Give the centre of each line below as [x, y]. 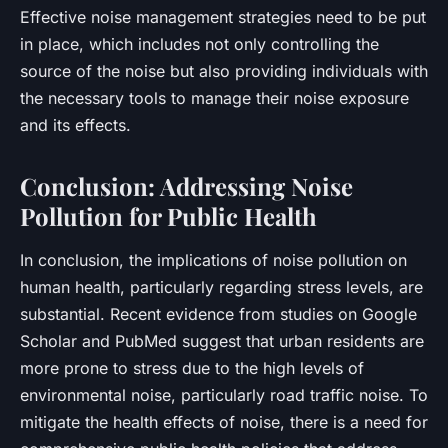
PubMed [146, 340]
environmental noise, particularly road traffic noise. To [224, 394]
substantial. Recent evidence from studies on [191, 313]
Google [389, 313]
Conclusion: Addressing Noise [186, 185]
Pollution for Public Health [168, 215]
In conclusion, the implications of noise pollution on [213, 259]
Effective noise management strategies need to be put [223, 16]
